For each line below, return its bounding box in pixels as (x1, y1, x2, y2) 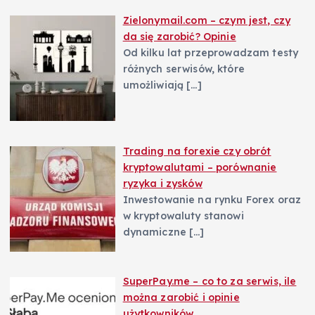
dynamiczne (122, 225, 190, 238)
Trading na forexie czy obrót (122, 144, 271, 157)
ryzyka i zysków (122, 176, 202, 190)
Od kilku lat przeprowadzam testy (122, 46, 299, 59)
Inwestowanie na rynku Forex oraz (122, 193, 302, 206)
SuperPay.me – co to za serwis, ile (122, 275, 297, 288)
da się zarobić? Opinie (122, 30, 236, 43)
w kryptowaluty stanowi (122, 209, 244, 222)
